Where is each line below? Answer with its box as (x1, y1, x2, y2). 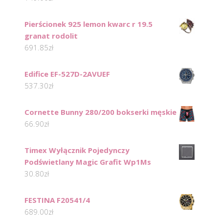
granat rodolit (24, 30, 78, 41)
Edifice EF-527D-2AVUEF (24, 68, 110, 79)
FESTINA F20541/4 (24, 195, 90, 205)
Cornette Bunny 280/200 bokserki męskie (24, 107, 176, 117)
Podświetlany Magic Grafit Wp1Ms (24, 156, 151, 167)
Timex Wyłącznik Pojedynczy (24, 145, 130, 155)
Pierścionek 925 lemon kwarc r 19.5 (24, 19, 153, 29)
